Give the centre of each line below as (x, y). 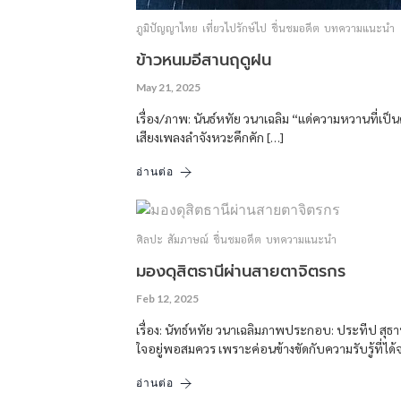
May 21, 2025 (168, 87)
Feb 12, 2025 (167, 299)
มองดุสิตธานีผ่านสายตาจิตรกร (241, 271)
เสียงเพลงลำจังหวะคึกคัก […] (210, 137)
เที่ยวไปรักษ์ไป (235, 28)
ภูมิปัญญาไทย (167, 28)
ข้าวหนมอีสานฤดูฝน (204, 60)
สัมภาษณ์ (188, 239)
